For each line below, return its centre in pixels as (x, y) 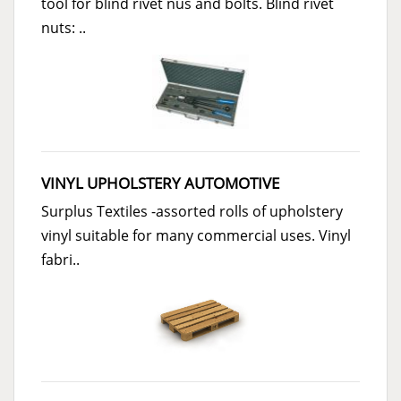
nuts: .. (64, 27)
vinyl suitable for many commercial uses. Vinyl (196, 235)
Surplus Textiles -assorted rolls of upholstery (192, 211)
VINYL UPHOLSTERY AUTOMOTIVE (160, 183)
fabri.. (60, 259)
